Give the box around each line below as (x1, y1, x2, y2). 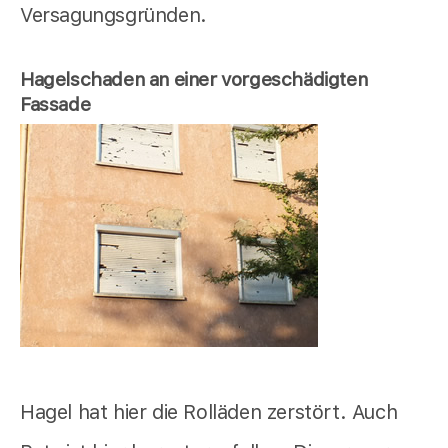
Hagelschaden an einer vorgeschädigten (20, 67, 368, 91)
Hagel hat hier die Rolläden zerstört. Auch (20, 400, 398, 425)
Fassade (20, 92, 91, 116)
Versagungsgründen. (20, 2, 207, 27)
